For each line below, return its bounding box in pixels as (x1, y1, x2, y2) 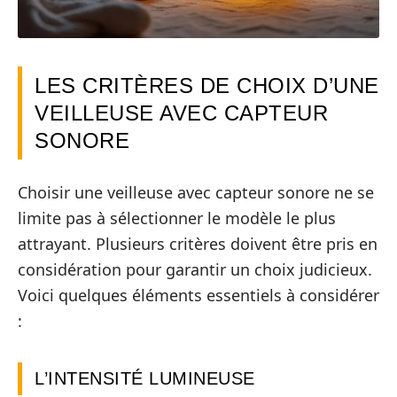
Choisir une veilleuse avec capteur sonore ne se (18, 181, 374, 203)
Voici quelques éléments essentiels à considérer (18, 284, 379, 306)
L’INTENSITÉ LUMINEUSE (35, 368, 255, 388)
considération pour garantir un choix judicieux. (18, 258, 372, 280)
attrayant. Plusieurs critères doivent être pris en (18, 232, 378, 254)
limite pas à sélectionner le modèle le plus (18, 206, 336, 229)
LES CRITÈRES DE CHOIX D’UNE (35, 74, 379, 98)
